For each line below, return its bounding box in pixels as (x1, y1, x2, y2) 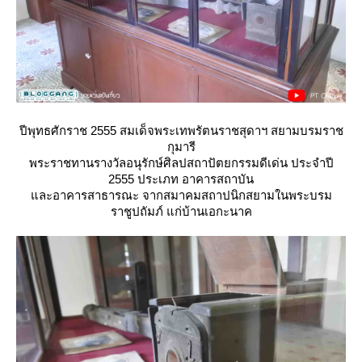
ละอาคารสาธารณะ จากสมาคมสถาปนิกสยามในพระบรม (30, 188, 332, 202)
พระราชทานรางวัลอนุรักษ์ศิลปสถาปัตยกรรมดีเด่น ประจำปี (28, 156, 334, 170)
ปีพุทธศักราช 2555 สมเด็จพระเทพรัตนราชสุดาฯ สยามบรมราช (19, 124, 343, 137)
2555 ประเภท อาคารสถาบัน (108, 172, 254, 186)
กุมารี (166, 140, 196, 154)
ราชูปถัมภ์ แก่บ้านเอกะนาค (110, 204, 252, 218)
